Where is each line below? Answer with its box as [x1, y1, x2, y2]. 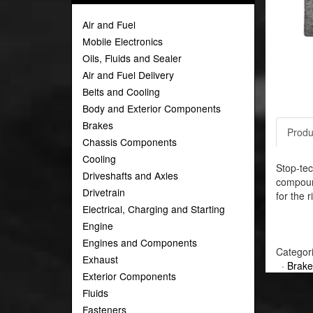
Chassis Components [82, 135, 177, 149]
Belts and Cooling [82, 85, 160, 99]
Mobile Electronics [82, 34, 163, 48]
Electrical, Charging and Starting [82, 202, 225, 216]
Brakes [82, 118, 113, 132]
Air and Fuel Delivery [82, 68, 174, 82]
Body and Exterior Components [82, 101, 221, 115]
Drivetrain [82, 185, 125, 199]
